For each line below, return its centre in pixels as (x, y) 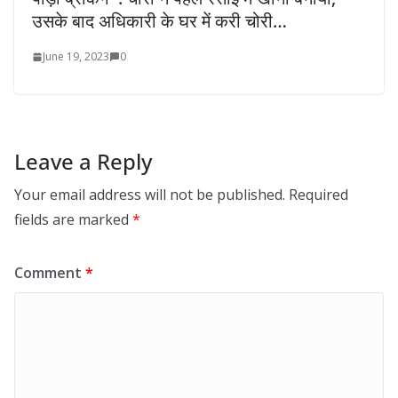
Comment (50, 273)
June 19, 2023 (76, 57)
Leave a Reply (83, 162)
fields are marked (73, 220)
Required (318, 195)
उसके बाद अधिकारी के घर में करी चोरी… (159, 21)
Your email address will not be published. (150, 195)
